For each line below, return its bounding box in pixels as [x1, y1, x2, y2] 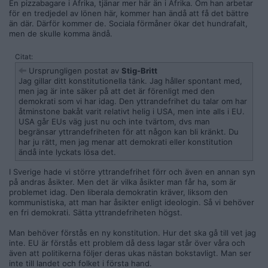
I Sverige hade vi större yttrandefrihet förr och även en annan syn [9, 167, 255, 176]
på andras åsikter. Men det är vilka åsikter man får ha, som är [9, 177, 236, 187]
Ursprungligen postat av [26, 66, 121, 75]
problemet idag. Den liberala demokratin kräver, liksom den [9, 187, 228, 197]
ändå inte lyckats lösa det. [19, 147, 116, 157]
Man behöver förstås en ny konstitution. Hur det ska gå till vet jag [9, 228, 256, 237]
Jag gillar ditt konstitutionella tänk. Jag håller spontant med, [19, 76, 242, 86]
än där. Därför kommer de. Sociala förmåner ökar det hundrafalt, [9, 19, 248, 28]
